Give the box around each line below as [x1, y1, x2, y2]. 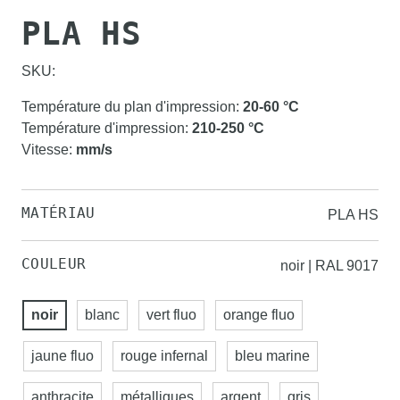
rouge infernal [121, 348, 208, 363]
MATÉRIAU [21, 204, 96, 221]
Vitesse [21, 142, 69, 157]
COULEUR [21, 255, 87, 272]
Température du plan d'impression [21, 99, 236, 114]
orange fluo [223, 307, 295, 322]
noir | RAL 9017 [280, 258, 379, 273]
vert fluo [146, 307, 196, 322]
